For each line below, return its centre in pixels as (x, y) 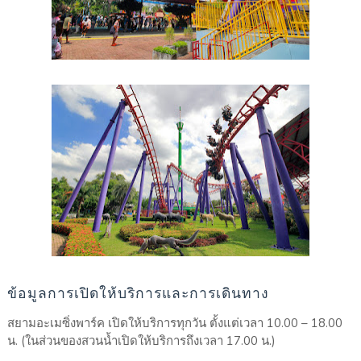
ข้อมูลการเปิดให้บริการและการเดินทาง (138, 292)
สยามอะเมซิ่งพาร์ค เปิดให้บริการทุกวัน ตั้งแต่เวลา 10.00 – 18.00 (174, 324)
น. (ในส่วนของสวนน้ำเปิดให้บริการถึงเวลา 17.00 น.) (141, 341)
